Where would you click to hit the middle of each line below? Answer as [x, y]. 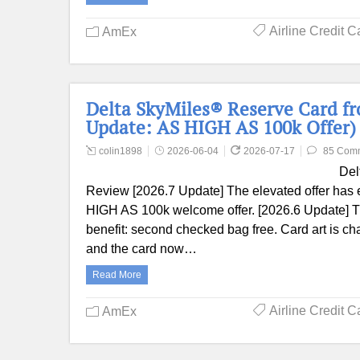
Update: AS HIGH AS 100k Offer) [221, 127]
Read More [117, 275]
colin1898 [121, 151]
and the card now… [141, 249]
